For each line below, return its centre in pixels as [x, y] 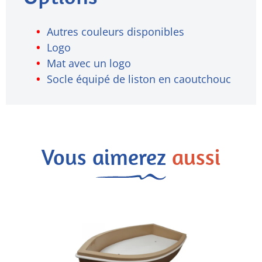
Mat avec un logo [89, 63]
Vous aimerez [107, 156]
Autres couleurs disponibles [116, 31]
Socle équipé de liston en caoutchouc [139, 79]
